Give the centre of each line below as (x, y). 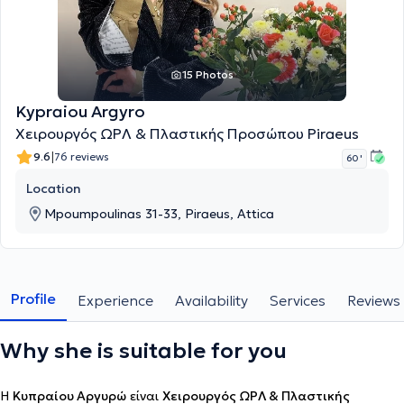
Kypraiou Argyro (80, 111)
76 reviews (82, 156)
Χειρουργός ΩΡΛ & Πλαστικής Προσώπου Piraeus (187, 133)
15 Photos (207, 74)
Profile (33, 298)
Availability (211, 300)
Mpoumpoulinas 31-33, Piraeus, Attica (159, 214)
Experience (115, 300)
